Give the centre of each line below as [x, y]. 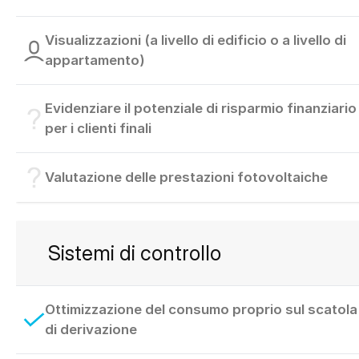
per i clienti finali [98, 129]
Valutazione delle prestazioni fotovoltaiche [186, 177]
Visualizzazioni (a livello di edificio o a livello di [195, 40]
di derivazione [91, 330]
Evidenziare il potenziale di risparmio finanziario [200, 109]
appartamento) [95, 61]
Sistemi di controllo [135, 253]
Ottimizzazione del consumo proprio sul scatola [201, 310]
